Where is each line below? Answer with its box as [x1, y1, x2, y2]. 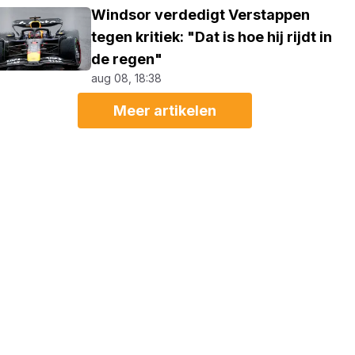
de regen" [91, 51, 163, 67]
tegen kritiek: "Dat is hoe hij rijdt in [91, 29, 333, 45]
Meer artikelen [113, 102, 217, 119]
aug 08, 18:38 [91, 71, 162, 85]
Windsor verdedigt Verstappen [91, 6, 311, 23]
